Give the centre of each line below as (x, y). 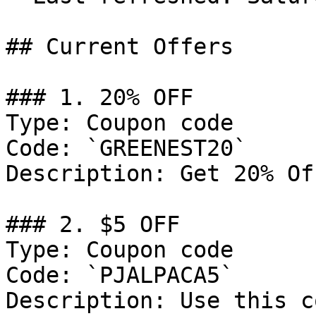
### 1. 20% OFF (99, 97)
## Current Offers (120, 47)
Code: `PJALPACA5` (120, 275)
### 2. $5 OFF (93, 224)
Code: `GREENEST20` (126, 148)
